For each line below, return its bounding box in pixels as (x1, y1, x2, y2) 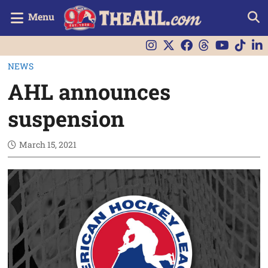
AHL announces (8, 77, 171, 106)
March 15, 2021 (19, 138, 77, 150)
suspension (8, 103, 125, 133)
